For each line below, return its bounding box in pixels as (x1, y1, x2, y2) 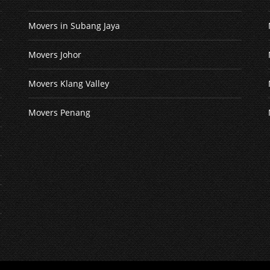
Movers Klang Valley (28, 77, 109, 89)
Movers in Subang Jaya (28, 19, 120, 31)
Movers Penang (28, 106, 90, 118)
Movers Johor (28, 48, 81, 60)
